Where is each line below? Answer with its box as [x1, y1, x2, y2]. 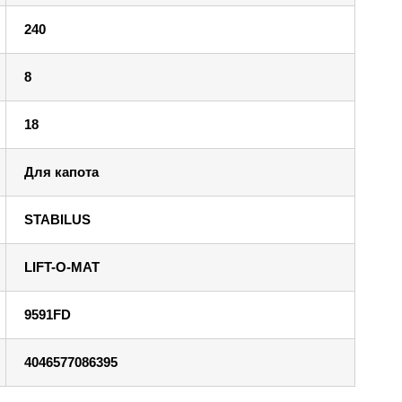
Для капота [23, 164, 99, 180]
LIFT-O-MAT [23, 259, 100, 275]
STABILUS [23, 212, 91, 228]
